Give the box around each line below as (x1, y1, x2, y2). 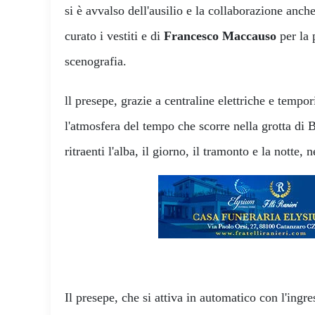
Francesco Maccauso (160, 28, 276, 43)
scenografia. (65, 53, 127, 68)
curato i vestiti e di (65, 28, 160, 43)
